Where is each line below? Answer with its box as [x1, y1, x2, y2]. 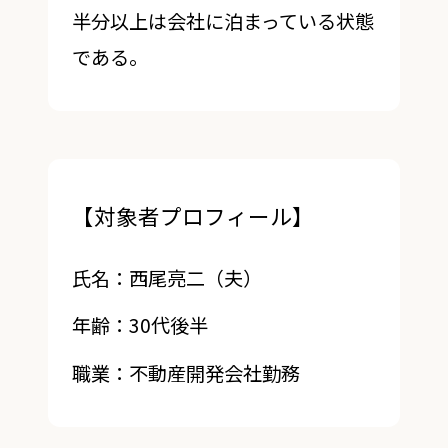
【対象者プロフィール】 [71, 199, 314, 231]
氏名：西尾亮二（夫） [71, 263, 262, 292]
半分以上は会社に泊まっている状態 [71, 7, 374, 36]
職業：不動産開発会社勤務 [71, 359, 300, 388]
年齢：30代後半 [71, 311, 208, 340]
